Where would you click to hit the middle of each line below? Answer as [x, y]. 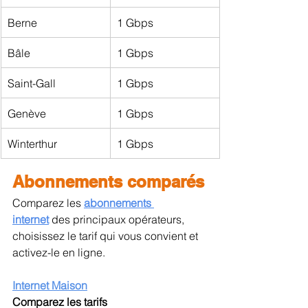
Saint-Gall [32, 83]
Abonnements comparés [108, 181]
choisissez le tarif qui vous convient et [107, 235]
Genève [27, 113]
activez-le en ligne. [59, 252]
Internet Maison [50, 285]
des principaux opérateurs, [118, 219]
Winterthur [32, 143]
